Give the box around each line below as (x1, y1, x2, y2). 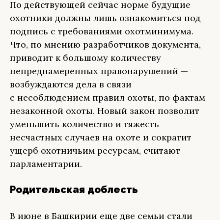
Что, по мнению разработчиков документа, (10, 39, 201, 50)
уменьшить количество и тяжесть (10, 118, 159, 130)
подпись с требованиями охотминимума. (10, 26, 193, 37)
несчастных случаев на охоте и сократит (10, 132, 192, 143)
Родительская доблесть (10, 184, 138, 195)
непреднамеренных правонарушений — (10, 65, 188, 77)
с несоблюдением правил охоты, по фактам (10, 92, 205, 103)
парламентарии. (10, 158, 82, 169)
